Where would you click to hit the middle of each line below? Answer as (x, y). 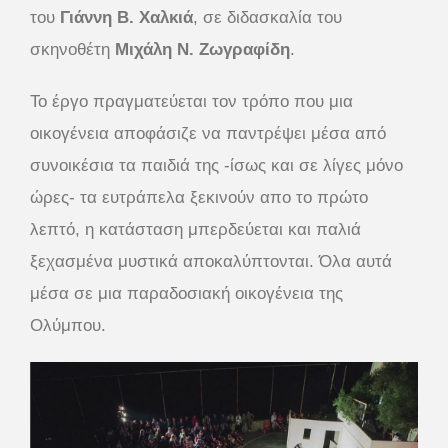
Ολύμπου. (68, 325)
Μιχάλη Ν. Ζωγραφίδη (202, 49)
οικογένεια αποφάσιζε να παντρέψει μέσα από (208, 133)
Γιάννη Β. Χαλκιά (126, 17)
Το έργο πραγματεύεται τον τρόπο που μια (191, 101)
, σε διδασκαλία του (267, 17)
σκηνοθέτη (72, 49)
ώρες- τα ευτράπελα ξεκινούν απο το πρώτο (199, 197)
